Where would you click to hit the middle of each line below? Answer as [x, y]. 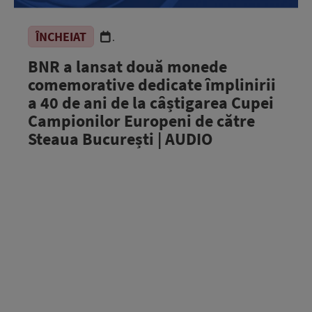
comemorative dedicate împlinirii [152, 84]
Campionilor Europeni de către [141, 120]
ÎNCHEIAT [61, 36]
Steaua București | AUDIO [120, 139]
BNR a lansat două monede [127, 66]
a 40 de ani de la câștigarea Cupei [151, 102]
